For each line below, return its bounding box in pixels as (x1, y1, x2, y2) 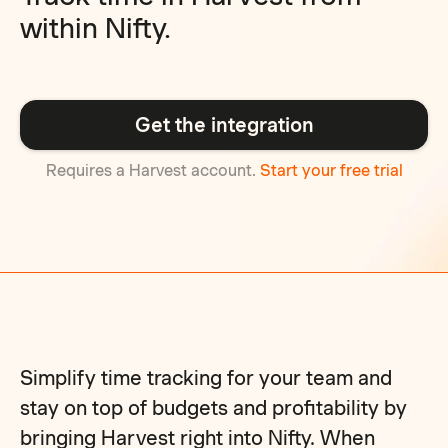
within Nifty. (20, 11, 172, 45)
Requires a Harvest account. (45, 161, 260, 180)
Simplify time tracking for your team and (20, 366, 393, 390)
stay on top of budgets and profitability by (20, 396, 408, 420)
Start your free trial (259, 161, 403, 180)
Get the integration (134, 113, 314, 137)
